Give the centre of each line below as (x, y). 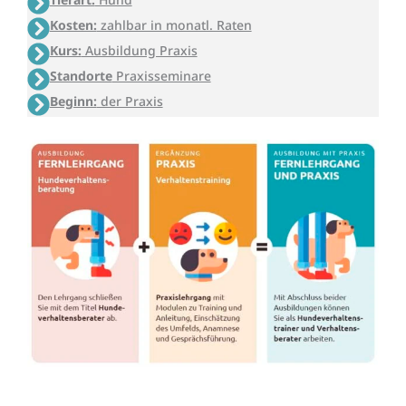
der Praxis (130, 101)
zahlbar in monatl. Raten (174, 24)
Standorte (81, 75)
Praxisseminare (161, 75)
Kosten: (73, 24)
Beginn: (73, 101)
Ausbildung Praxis (139, 50)
